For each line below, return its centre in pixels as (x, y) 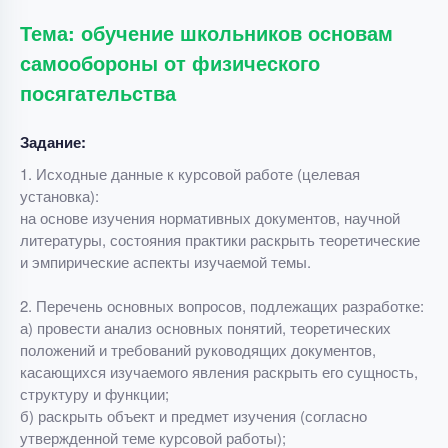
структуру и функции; (94, 393)
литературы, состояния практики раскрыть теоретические (220, 239)
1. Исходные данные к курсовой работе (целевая (190, 173)
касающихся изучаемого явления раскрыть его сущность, (219, 371)
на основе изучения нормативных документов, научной (210, 217)
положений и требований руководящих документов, (198, 349)
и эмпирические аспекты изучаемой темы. (165, 261)
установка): (59, 195)
